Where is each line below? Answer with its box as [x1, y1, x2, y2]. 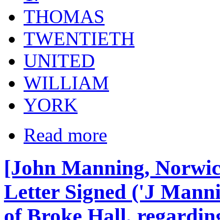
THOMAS [24, 6, 105, 27]
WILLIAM [24, 72, 109, 94]
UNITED [24, 50, 95, 72]
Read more [24, 124, 107, 146]
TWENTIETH [24, 28, 135, 50]
